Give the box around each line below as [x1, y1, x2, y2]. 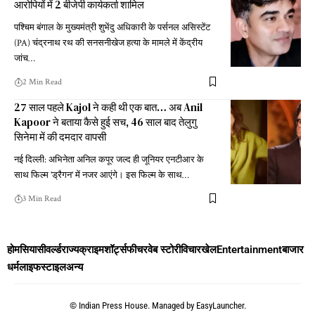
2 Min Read [22, 76, 62, 87]
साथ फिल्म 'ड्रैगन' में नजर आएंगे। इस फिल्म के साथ [14, 169, 182, 181]
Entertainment [217, 243, 282, 256]
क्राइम [79, 243, 104, 256]
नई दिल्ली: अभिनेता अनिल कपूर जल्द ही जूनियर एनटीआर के [14, 153, 204, 166]
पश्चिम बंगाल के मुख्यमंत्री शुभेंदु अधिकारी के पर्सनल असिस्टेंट [14, 21, 210, 34]
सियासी [20, 243, 46, 256]
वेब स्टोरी [148, 243, 181, 256]
